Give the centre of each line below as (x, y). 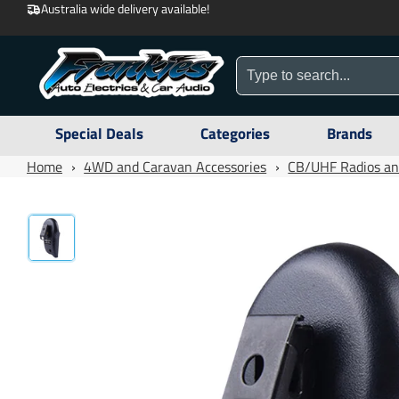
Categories (235, 134)
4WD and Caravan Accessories (175, 167)
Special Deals (99, 134)
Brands (350, 134)
